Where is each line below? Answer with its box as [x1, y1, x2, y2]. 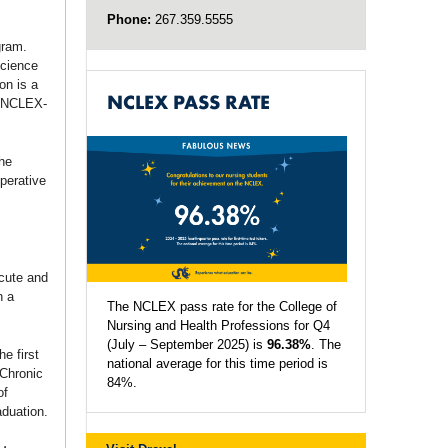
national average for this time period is [107, 356, 328, 372]
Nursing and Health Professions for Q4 [107, 318, 330, 334]
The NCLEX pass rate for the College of [107, 299, 337, 315]
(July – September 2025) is [107, 337, 267, 353]
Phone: [107, 12, 151, 27]
